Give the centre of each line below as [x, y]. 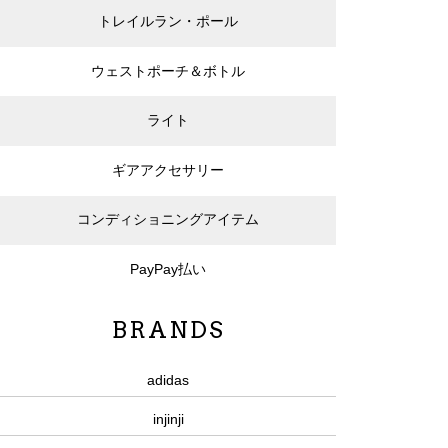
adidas [168, 380]
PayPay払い [167, 269]
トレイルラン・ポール [167, 21]
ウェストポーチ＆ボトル [167, 70]
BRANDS [168, 329]
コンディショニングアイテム [167, 219]
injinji [168, 419]
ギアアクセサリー [167, 169]
